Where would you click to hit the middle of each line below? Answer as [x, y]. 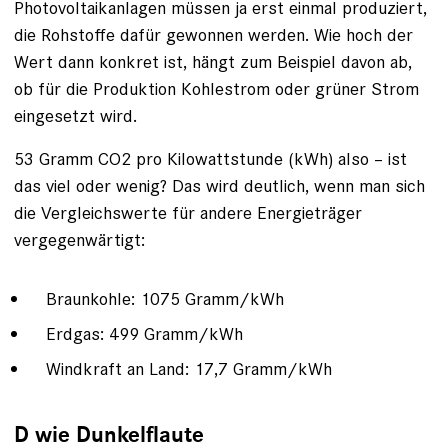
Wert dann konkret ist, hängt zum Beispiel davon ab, [213, 62]
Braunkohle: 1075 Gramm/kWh [165, 299]
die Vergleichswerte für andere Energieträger [188, 213]
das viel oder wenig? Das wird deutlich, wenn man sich [219, 186]
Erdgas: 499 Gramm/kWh [144, 334]
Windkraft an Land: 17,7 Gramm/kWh [189, 369]
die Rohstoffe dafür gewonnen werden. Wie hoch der [213, 35]
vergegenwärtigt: [79, 240]
